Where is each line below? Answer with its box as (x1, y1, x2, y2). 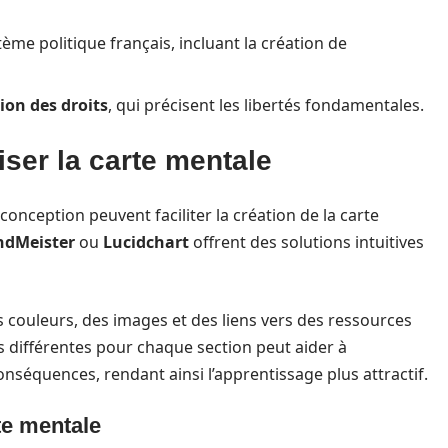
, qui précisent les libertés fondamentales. (108, 94, 424, 116)
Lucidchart (103, 231, 189, 253)
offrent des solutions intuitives (189, 231, 424, 253)
